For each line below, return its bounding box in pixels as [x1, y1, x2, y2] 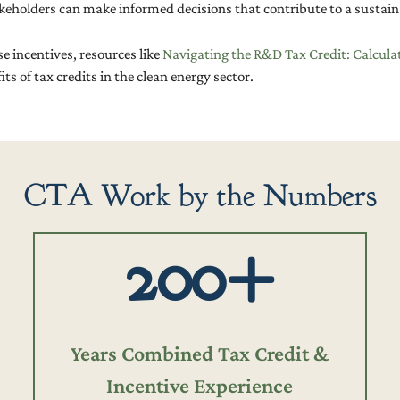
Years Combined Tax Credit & [70, 340, 329, 365]
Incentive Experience [106, 372, 294, 397]
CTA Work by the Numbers [23, 174, 377, 215]
